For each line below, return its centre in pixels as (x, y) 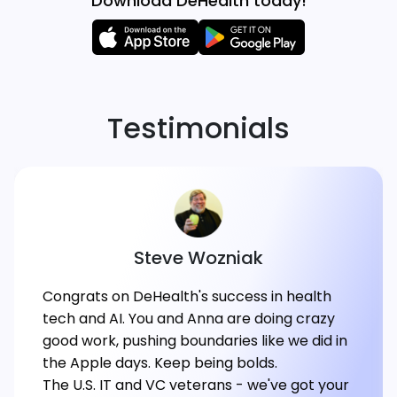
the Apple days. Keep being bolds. (160, 363)
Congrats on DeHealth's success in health (187, 297)
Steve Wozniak (198, 258)
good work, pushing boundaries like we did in (195, 341)
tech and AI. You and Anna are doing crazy (189, 319)
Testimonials (198, 128)
